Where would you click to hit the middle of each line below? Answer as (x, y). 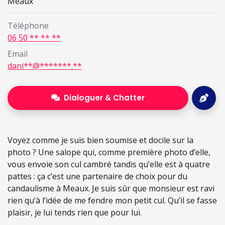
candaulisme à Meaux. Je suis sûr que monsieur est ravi (111, 188)
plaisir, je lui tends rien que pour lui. (75, 212)
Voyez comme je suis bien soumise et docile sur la (100, 140)
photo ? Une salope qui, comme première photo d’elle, (109, 152)
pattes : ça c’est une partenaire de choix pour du (97, 176)
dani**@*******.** (45, 66)
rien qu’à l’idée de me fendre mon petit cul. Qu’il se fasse (112, 200)
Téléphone (28, 25)
